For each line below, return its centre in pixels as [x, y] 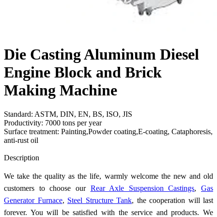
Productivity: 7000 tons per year [53, 123]
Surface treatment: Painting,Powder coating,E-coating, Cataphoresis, [108, 131]
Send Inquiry [24, 149]
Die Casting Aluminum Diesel [101, 54]
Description [22, 157]
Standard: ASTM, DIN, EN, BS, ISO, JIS [68, 114]
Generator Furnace [33, 200]
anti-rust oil [21, 140]
